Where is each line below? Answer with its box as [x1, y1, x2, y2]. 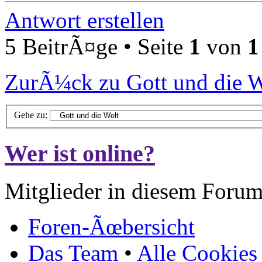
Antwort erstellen [5, 8, 164, 33]
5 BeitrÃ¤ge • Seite [5, 34, 189, 60]
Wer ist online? [5, 140, 155, 167]
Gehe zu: [14, 109, 47, 120]
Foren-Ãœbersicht [28, 214, 195, 240]
